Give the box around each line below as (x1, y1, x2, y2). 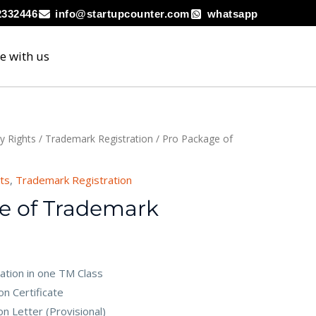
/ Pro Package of (153, 132, 233, 146)
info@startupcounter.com (55, 8, 190, 20)
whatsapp (207, 8, 258, 20)
